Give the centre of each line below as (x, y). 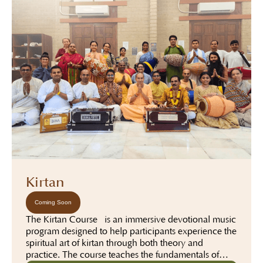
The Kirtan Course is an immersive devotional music (131, 219)
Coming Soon (53, 202)
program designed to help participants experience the (131, 231)
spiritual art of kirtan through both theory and (114, 243)
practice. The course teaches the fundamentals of (122, 254)
